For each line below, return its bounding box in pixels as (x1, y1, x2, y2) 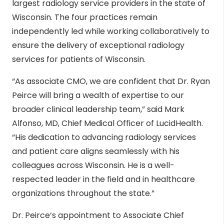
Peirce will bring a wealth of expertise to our (12, 89, 184, 101)
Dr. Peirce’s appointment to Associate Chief (12, 209, 184, 221)
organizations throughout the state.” (12, 187, 154, 199)
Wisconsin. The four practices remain (12, 11, 157, 23)
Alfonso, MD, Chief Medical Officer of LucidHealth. (12, 117, 203, 129)
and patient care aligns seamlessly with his (12, 145, 179, 157)
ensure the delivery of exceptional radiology (12, 39, 184, 51)
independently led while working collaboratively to (12, 25, 209, 37)
